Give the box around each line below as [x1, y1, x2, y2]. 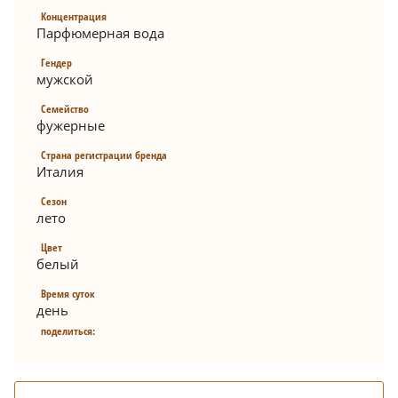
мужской [36, 70, 93, 89]
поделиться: [41, 323, 95, 339]
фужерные [36, 116, 105, 135]
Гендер [41, 55, 72, 71]
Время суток [41, 286, 95, 302]
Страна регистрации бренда [41, 147, 167, 163]
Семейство [41, 101, 89, 117]
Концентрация [41, 9, 107, 25]
